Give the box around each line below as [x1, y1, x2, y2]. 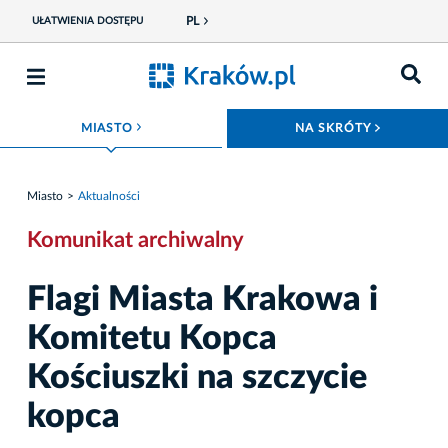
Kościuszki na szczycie [27, 360, 367, 395]
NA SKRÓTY [295, 122, 375, 134]
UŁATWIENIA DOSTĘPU [31, 16, 143, 26]
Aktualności [78, 189, 140, 202]
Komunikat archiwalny [27, 228, 244, 251]
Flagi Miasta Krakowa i [27, 282, 378, 317]
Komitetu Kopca [27, 321, 277, 356]
